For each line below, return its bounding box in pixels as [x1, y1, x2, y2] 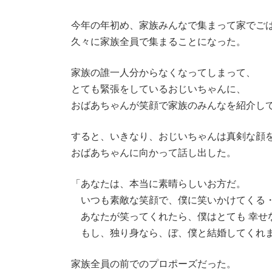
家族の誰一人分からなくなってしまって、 [71, 67, 256, 78]
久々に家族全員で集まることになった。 [71, 36, 246, 47]
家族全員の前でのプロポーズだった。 [71, 258, 236, 269]
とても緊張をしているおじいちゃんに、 [71, 83, 246, 94]
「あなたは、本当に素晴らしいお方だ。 [71, 178, 246, 189]
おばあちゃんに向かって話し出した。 [71, 147, 236, 158]
